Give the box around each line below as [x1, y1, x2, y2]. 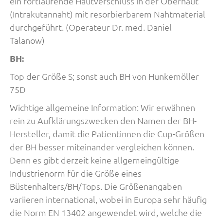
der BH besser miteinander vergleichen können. [10, 141, 194, 152]
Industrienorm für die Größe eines [10, 167, 142, 179]
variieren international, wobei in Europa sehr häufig [10, 194, 207, 205]
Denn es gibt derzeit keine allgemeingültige [10, 154, 179, 165]
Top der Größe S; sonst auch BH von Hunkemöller [10, 71, 199, 82]
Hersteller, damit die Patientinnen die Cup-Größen [10, 128, 204, 139]
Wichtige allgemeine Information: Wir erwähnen [10, 102, 195, 113]
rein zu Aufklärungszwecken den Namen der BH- [10, 115, 197, 126]
